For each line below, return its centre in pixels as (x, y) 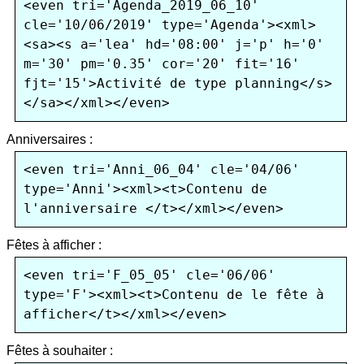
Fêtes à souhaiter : (60, 350)
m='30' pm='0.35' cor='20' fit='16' (162, 63)
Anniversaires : (50, 139)
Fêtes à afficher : (54, 245)
